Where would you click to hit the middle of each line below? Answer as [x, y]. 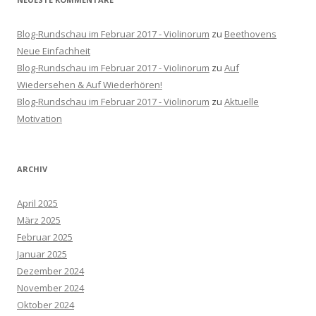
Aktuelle [242, 102]
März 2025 [39, 220]
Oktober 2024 [45, 305]
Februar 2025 [45, 237]
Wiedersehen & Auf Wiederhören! [90, 85]
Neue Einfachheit [54, 51]
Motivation [39, 119]
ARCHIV [32, 169]
